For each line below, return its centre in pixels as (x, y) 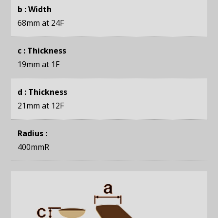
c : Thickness (42, 51)
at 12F (52, 106)
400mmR (34, 147)
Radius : (33, 134)
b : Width (35, 9)
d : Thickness (43, 92)
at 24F (52, 23)
